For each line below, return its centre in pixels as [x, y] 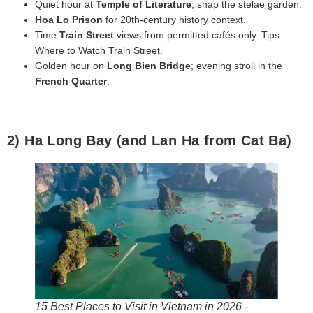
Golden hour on [71, 66]
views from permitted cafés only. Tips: [198, 35]
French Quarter [71, 81]
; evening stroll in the [236, 66]
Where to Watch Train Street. [99, 51]
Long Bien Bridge [149, 66]
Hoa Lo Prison [69, 20]
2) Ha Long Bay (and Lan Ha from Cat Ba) [150, 141]
